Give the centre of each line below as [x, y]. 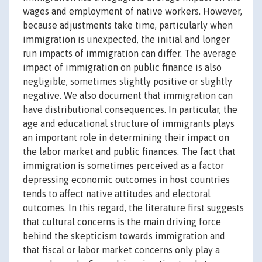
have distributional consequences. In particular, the [130, 110]
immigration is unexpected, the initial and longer [126, 39]
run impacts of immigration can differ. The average [130, 54]
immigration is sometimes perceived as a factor [123, 166]
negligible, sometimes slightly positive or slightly [127, 82]
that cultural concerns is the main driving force [122, 222]
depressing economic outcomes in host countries [126, 180]
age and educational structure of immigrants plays [129, 124]
